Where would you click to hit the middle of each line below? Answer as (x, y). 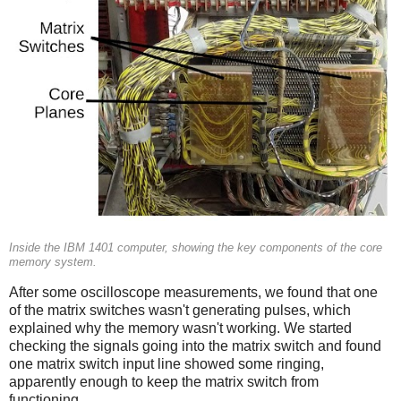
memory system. (53, 262)
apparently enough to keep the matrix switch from (164, 381)
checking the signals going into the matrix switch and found (195, 346)
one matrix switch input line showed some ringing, (166, 363)
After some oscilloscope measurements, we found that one (193, 292)
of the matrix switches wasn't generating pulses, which (180, 310)
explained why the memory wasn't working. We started (180, 328)
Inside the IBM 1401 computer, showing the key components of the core (196, 247)
